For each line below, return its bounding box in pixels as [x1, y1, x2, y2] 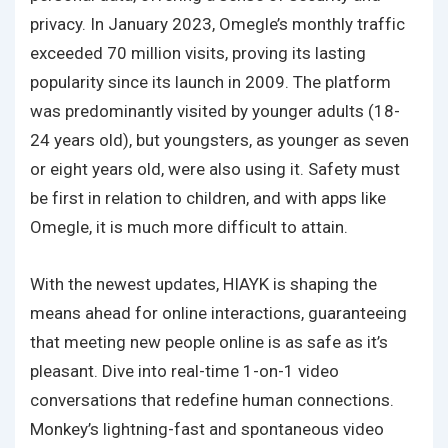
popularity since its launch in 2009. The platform [30, 72, 391, 92]
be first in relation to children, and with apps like [30, 188, 386, 208]
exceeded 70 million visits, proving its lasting [30, 43, 366, 63]
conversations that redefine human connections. [30, 390, 394, 410]
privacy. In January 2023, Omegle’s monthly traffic [30, 14, 405, 34]
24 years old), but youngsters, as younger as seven [30, 130, 409, 150]
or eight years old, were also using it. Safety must [30, 159, 400, 179]
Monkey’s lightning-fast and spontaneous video [30, 419, 384, 439]
